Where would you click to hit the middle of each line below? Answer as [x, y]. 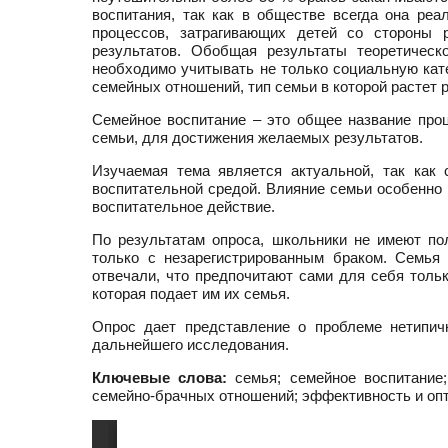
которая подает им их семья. [191, 293]
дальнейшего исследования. [190, 344]
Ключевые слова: [160, 377]
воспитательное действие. [183, 206]
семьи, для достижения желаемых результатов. [257, 137]
